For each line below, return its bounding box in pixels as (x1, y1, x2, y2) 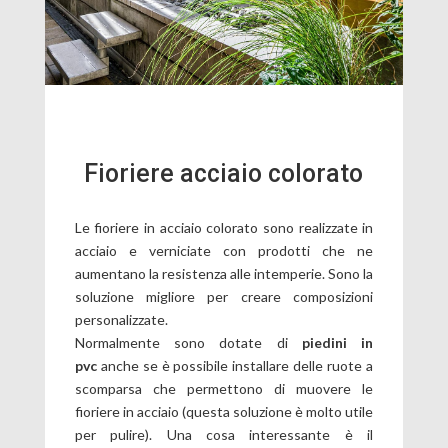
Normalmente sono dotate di (74, 334, 302, 351)
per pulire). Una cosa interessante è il (74, 426, 374, 443)
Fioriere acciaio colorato (84, 159, 364, 188)
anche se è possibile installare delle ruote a (96, 357, 374, 374)
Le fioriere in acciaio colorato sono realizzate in (74, 219, 374, 236)
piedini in (301, 334, 374, 351)
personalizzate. (74, 311, 168, 328)
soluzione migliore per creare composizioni (74, 288, 374, 305)
